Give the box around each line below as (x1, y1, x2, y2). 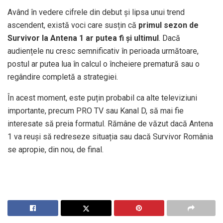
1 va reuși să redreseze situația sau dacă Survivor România (7, 131, 213, 141)
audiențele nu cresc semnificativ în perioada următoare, (7, 46, 199, 56)
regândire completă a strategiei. (7, 72, 118, 82)
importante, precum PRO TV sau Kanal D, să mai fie (7, 106, 184, 115)
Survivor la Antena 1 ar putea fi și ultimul (7, 33, 159, 43)
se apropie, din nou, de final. (7, 144, 104, 154)
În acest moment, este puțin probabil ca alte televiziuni (7, 93, 197, 103)
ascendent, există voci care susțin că (7, 20, 138, 30)
